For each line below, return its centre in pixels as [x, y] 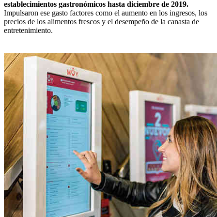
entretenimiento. [28, 30]
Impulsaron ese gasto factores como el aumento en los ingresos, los [106, 13]
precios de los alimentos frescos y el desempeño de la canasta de [101, 21]
